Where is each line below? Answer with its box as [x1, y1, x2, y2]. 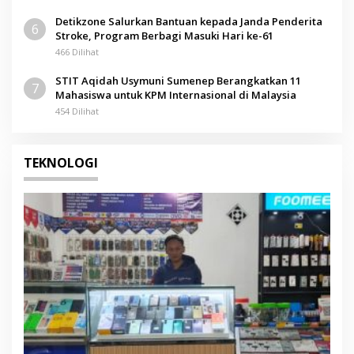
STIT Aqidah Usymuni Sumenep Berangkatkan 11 [55, 73, 301, 88]
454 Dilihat [55, 105, 99, 118]
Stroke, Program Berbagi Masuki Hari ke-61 [55, 28, 273, 43]
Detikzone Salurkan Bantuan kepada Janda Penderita [55, 14, 322, 29]
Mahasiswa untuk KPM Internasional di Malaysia [55, 88, 296, 103]
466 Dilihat [55, 46, 99, 58]
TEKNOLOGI [24, 154, 98, 172]
